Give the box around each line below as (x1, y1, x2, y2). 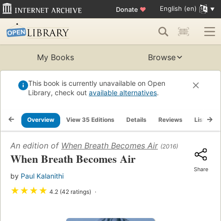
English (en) (159, 4, 197, 13)
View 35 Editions (66, 116, 114, 124)
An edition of (10, 141, 61, 151)
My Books (37, 52, 74, 63)
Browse (148, 52, 176, 63)
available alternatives (89, 88, 157, 97)
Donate (115, 5, 140, 13)
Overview (27, 116, 54, 124)
